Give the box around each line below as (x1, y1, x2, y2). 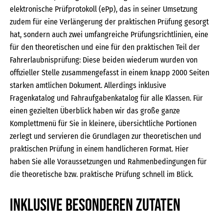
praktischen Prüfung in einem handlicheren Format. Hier (10, 144, 189, 153)
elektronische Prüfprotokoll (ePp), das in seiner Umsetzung (10, 4, 197, 14)
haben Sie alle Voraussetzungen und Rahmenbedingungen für (10, 157, 207, 166)
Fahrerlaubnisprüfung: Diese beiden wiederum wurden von (10, 55, 197, 65)
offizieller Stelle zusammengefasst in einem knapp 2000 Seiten (10, 68, 209, 77)
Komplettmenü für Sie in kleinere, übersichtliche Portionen (10, 119, 197, 128)
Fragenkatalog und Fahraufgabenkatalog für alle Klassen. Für (10, 93, 203, 103)
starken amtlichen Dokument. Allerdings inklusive (10, 81, 166, 90)
